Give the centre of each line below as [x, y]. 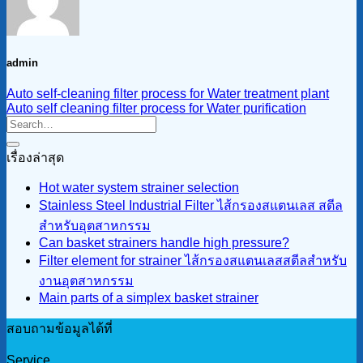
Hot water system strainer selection [139, 188]
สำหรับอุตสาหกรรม [95, 226]
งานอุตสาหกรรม [86, 281]
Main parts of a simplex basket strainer [149, 298]
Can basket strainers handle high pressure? [164, 243]
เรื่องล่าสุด [35, 158]
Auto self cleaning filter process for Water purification [156, 109]
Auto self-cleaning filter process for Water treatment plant [168, 94]
